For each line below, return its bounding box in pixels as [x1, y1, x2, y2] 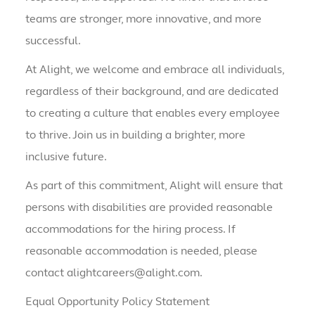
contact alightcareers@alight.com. [25, 266, 202, 280]
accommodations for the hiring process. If [25, 222, 236, 236]
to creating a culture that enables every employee [25, 106, 280, 120]
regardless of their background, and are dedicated [25, 84, 278, 98]
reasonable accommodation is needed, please [25, 244, 257, 258]
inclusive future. [25, 150, 107, 164]
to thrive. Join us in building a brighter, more [25, 128, 245, 142]
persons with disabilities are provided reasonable [25, 200, 273, 214]
